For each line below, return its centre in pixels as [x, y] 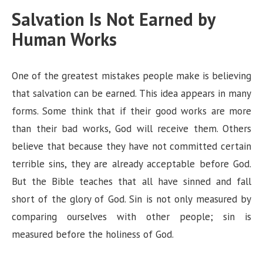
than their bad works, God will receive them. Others [131, 129]
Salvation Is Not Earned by [113, 19]
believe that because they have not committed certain [131, 146]
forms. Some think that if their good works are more [131, 111]
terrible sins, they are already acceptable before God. [131, 164]
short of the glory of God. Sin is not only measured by [131, 199]
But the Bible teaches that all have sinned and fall [131, 182]
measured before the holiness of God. [93, 235]
